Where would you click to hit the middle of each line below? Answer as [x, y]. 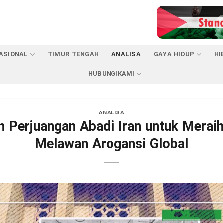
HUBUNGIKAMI [111, 74]
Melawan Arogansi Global [111, 145]
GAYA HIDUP [174, 55]
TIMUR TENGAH [73, 55]
